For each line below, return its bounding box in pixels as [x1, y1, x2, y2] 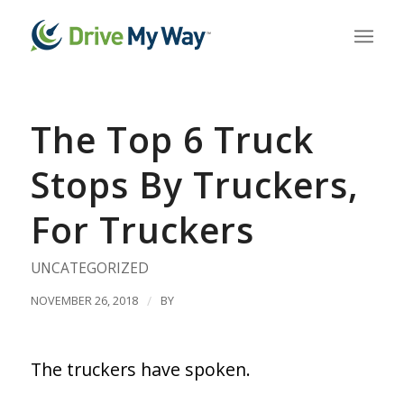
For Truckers [30, 206, 254, 253]
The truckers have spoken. [30, 357, 251, 381]
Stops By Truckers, [30, 161, 359, 208]
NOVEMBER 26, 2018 [30, 292, 138, 308]
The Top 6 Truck [30, 115, 314, 163]
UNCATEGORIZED [30, 258, 149, 278]
